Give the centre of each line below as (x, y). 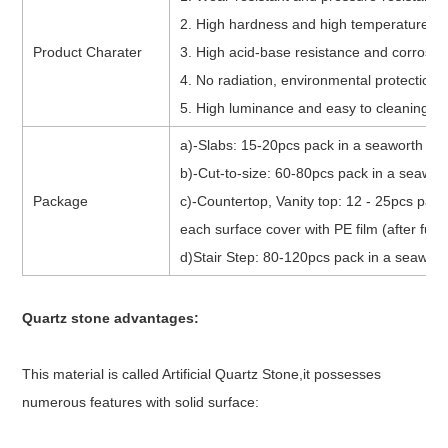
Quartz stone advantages (108, 317)
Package (61, 200)
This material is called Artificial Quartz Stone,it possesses (202, 373)
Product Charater (88, 51)
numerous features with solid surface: (141, 401)
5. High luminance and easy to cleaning (305, 107)
